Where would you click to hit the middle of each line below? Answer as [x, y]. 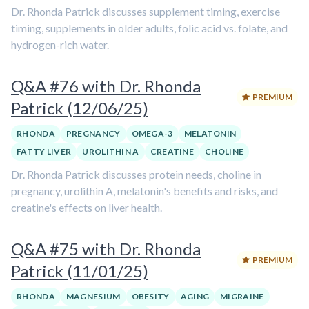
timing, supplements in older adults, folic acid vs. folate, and [149, 28]
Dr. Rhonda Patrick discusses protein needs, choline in [136, 174]
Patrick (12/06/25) [80, 108]
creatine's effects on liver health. [87, 207]
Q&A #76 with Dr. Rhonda [106, 86]
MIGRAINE [242, 296]
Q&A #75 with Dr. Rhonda [106, 249]
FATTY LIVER [44, 151]
